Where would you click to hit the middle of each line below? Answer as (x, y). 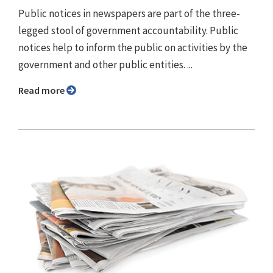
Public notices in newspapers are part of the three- (129, 13)
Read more (45, 90)
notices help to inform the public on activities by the (133, 47)
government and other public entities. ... (105, 64)
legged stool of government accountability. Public (128, 30)
